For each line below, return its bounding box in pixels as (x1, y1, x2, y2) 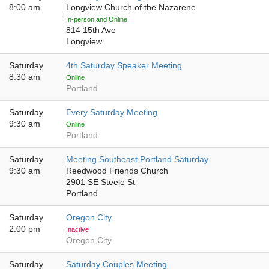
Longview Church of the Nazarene (66, 3, 196, 12)
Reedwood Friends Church (66, 166, 168, 175)
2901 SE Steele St (66, 178, 135, 187)
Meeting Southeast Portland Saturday (66, 155, 208, 164)
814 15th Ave (66, 26, 116, 35)
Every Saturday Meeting (66, 108, 157, 117)
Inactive (66, 226, 89, 233)
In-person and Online (66, 16, 127, 23)
